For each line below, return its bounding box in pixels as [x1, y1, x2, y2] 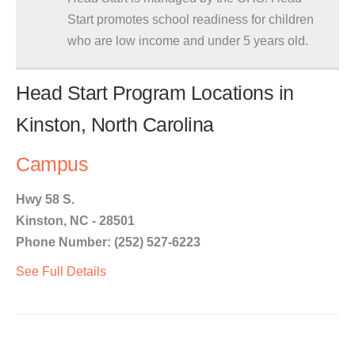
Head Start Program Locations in [16, 82, 294, 104]
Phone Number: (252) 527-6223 [16, 235, 200, 249]
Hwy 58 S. [16, 193, 74, 206]
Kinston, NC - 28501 [16, 214, 135, 227]
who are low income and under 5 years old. [67, 34, 308, 48]
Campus [16, 154, 88, 175]
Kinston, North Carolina [16, 114, 214, 136]
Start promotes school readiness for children [67, 13, 314, 26]
